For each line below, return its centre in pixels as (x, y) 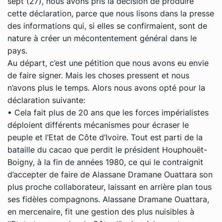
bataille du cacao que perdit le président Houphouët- (107, 149)
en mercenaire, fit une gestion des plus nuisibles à (101, 211)
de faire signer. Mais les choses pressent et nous (98, 75)
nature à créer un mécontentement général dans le (102, 38)
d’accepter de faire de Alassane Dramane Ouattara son (110, 174)
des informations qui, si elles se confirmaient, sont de (107, 26)
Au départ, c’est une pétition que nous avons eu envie (108, 63)
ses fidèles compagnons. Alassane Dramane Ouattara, (108, 199)
